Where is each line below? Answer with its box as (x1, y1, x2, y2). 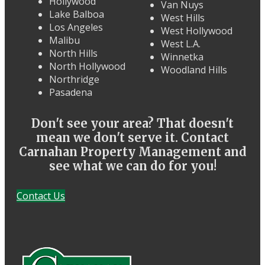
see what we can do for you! (49, 159, 216, 174)
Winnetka (161, 50, 203, 64)
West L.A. (161, 37, 201, 51)
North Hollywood (49, 60, 125, 73)
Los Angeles (49, 21, 103, 34)
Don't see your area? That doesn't (31, 116, 234, 131)
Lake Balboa (49, 8, 104, 21)
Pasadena (49, 86, 92, 99)
